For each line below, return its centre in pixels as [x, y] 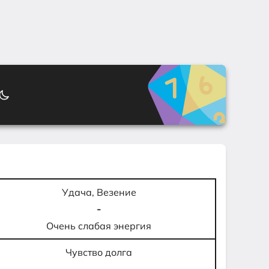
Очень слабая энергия [99, 226]
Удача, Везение [99, 192]
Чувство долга [99, 252]
